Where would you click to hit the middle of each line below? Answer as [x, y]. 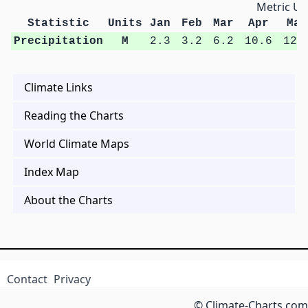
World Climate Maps [77, 144]
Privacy [73, 279]
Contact [27, 279]
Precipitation [58, 42]
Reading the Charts [74, 116]
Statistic [58, 24]
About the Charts [68, 200]
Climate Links [58, 88]
